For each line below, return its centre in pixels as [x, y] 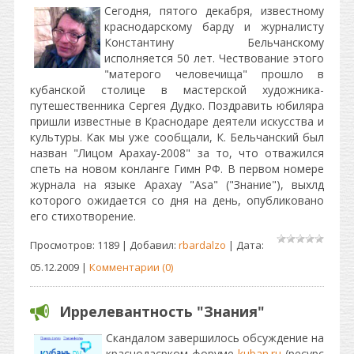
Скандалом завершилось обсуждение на [215, 338]
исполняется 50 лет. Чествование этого [214, 58]
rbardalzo [202, 245]
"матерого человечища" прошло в [214, 74]
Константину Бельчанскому [214, 42]
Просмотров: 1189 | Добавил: [104, 245]
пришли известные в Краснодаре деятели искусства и [177, 121]
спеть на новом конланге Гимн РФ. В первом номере [177, 169]
